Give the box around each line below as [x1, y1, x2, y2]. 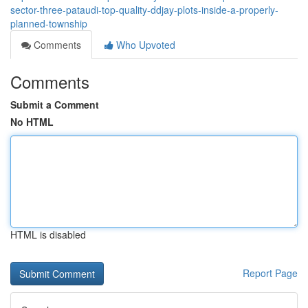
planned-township [10, 16, 87, 30]
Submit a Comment [10, 98, 99, 111]
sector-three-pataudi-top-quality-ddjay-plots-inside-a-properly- [10, 3, 278, 16]
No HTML [10, 115, 54, 129]
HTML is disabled [10, 228, 86, 241]
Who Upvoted [113, 38, 175, 52]
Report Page [243, 266, 298, 280]
